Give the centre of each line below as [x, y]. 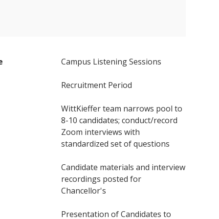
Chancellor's [83, 191]
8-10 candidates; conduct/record [119, 120]
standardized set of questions [115, 144]
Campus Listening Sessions [111, 62]
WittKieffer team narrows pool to [121, 109]
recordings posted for [101, 179]
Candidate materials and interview [123, 167]
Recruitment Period [96, 85]
